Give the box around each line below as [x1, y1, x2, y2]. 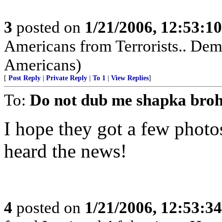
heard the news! [4, 140, 127, 162]
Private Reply [46, 74, 87, 82]
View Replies [111, 74, 149, 82]
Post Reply [8, 74, 41, 82]
